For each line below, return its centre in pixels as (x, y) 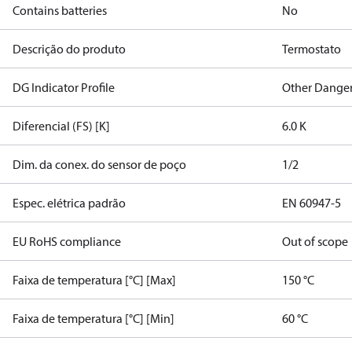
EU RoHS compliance (67, 241)
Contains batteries (60, 10)
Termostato (312, 49)
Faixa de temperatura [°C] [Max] (94, 280)
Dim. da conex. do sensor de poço (99, 164)
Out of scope (315, 241)
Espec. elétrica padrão (69, 203)
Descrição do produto (69, 49)
